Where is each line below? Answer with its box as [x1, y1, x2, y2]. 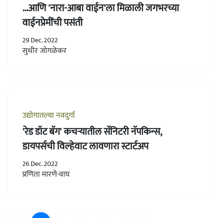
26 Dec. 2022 [22, 158, 58, 169]
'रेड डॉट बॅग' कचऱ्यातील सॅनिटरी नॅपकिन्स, [22, 124, 162, 140]
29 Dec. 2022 [22, 35, 58, 46]
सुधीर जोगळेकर [22, 44, 67, 57]
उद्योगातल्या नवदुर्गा [22, 109, 75, 122]
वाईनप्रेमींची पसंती [22, 15, 83, 31]
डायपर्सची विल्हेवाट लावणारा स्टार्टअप [22, 138, 148, 155]
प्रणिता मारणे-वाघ [22, 168, 70, 181]
